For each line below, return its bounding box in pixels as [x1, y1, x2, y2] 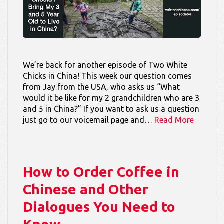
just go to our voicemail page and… [23, 115, 154, 124]
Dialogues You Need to [23, 198, 175, 214]
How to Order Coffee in [23, 163, 179, 179]
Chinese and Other [23, 181, 148, 197]
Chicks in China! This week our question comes [23, 71, 192, 80]
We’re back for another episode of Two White [23, 60, 187, 69]
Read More [154, 115, 194, 124]
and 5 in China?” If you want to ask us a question [23, 104, 199, 113]
